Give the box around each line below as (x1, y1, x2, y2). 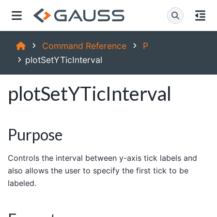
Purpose (8, 125, 62, 144)
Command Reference (42, 41, 126, 51)
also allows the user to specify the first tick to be (8, 165, 188, 175)
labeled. (8, 178, 36, 188)
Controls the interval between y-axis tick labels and (8, 153, 197, 163)
